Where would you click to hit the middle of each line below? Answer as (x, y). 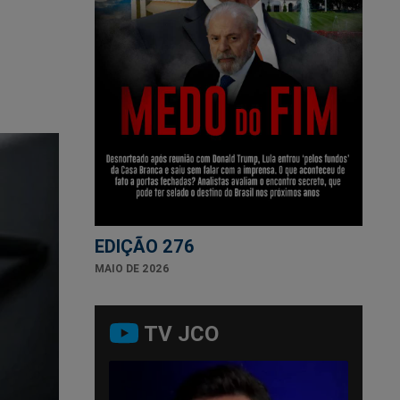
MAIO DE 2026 (132, 268)
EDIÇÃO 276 (145, 246)
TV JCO (181, 333)
